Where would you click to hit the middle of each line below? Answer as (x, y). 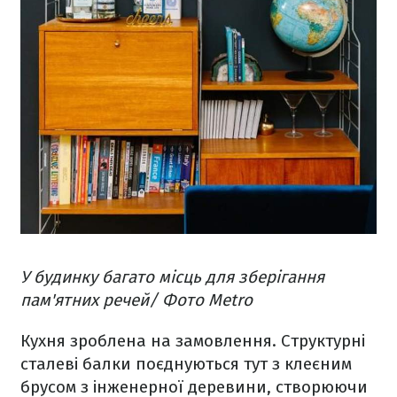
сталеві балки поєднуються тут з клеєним (186, 364)
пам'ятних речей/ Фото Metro (136, 300)
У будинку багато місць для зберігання (172, 277)
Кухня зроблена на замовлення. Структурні (193, 341)
